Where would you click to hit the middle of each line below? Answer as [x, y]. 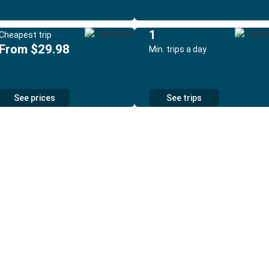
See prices [34, 98]
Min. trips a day [178, 49]
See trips [184, 98]
